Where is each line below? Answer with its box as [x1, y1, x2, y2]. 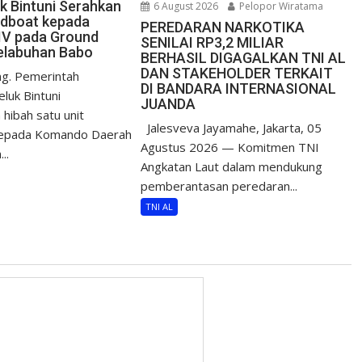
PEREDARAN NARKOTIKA [141, 19, 305, 36]
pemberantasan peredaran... [141, 178, 298, 195]
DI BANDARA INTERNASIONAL [141, 80, 337, 98]
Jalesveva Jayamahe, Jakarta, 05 [141, 120, 322, 137]
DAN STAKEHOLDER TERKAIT [141, 65, 334, 82]
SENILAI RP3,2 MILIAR [141, 34, 284, 52]
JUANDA [141, 95, 196, 113]
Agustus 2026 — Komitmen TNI [141, 139, 320, 156]
